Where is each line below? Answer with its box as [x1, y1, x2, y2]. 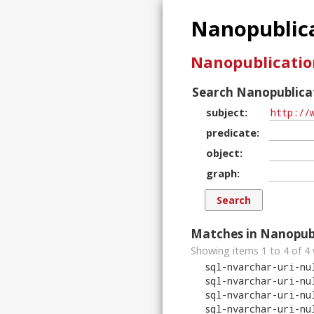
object [206, 146, 240, 161]
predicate [206, 125, 257, 140]
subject [206, 105, 245, 120]
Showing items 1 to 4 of [191, 243, 304, 258]
